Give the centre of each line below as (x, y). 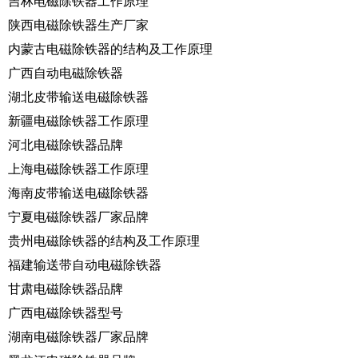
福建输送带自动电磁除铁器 (85, 265)
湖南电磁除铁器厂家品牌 (78, 336)
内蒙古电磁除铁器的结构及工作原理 (110, 49)
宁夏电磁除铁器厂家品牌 (78, 217)
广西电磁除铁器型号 (66, 312)
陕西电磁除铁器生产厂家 (78, 25)
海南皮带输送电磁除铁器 (78, 193)
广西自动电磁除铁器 (66, 73)
